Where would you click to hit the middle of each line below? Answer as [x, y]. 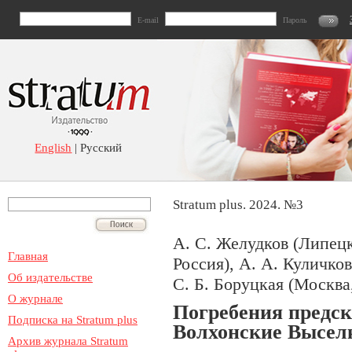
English [53, 148]
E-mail [148, 20]
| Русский [97, 148]
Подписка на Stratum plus [73, 320]
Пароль [295, 20]
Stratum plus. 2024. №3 [238, 205]
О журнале [35, 299]
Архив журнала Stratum [68, 341]
